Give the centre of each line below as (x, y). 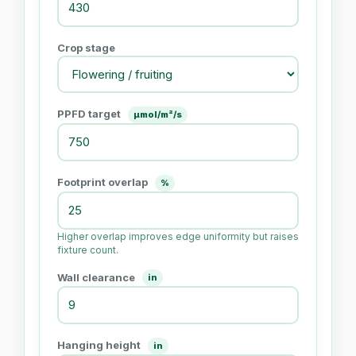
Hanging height (100, 345)
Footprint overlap (104, 182)
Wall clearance (97, 277)
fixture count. (88, 250)
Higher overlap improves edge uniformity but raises (178, 236)
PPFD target (90, 113)
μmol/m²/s (158, 114)
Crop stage (86, 47)
